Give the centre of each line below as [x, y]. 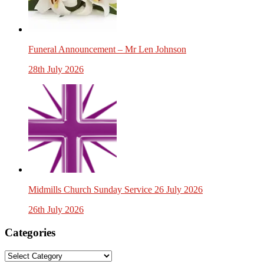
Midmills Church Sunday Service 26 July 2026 [115, 190]
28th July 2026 [56, 70]
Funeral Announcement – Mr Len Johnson [107, 49]
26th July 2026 [56, 210]
